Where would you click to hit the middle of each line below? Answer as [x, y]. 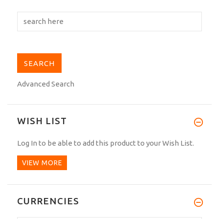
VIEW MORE [42, 163]
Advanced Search [46, 84]
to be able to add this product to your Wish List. [116, 143]
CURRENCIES [48, 201]
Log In [27, 143]
